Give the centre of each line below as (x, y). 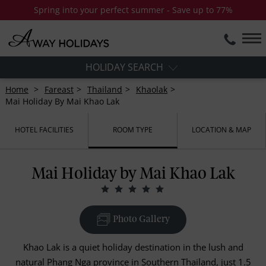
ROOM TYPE (132, 129)
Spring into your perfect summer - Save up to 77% (133, 10)
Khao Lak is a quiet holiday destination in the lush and (133, 247)
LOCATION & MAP (221, 129)
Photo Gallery (140, 220)
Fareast (59, 90)
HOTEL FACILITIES (44, 129)
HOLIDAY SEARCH (126, 67)
